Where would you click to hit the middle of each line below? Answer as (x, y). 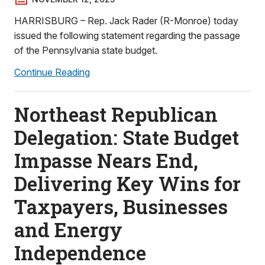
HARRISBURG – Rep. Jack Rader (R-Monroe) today (126, 21)
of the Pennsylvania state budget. (86, 50)
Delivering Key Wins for (127, 183)
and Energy (68, 230)
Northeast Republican (116, 114)
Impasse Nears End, (106, 160)
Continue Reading (52, 72)
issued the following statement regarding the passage (127, 35)
